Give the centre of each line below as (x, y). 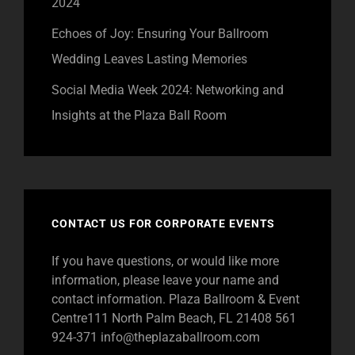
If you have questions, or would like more (165, 261)
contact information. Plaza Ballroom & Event (176, 300)
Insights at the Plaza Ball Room (139, 116)
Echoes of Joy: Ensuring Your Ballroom (160, 34)
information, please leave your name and (165, 281)
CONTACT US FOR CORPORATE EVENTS (164, 224)
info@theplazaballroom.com (180, 338)
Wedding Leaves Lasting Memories (149, 59)
